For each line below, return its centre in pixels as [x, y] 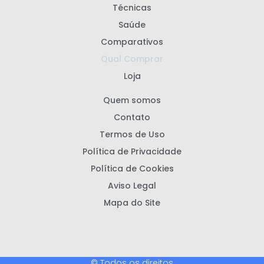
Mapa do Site [132, 203]
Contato [132, 118]
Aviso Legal [132, 186]
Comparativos [132, 42]
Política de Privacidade [132, 152]
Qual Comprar [132, 59]
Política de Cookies [132, 169]
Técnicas [132, 8]
